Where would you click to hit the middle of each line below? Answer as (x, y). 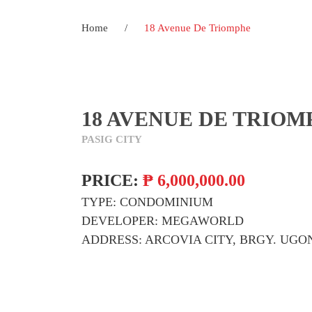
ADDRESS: (112, 240)
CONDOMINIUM (166, 202)
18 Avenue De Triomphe (197, 28)
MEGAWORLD (203, 221)
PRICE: (110, 180)
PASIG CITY (112, 139)
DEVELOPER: (120, 221)
